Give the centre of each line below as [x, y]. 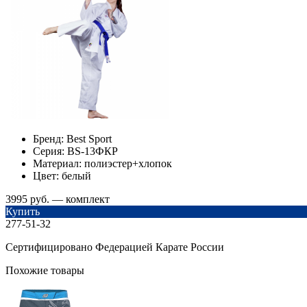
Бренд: [48, 138]
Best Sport [88, 138]
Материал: [57, 163]
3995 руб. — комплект [58, 199]
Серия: [49, 151]
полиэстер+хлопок [127, 163]
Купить [23, 211]
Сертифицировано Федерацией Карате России [115, 247]
